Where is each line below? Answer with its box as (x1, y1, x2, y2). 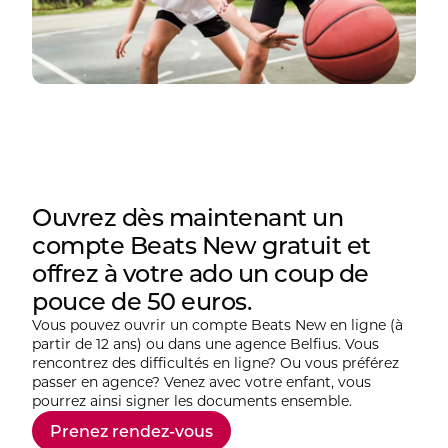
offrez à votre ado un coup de (32, 259, 369, 288)
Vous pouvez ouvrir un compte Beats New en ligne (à (32, 316, 403, 334)
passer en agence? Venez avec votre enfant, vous (32, 373, 371, 391)
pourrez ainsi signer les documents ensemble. (32, 392, 352, 410)
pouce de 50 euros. (32, 287, 251, 316)
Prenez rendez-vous (50, 421, 213, 441)
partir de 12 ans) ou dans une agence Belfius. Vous (32, 335, 379, 353)
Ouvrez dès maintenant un (32, 203, 343, 232)
